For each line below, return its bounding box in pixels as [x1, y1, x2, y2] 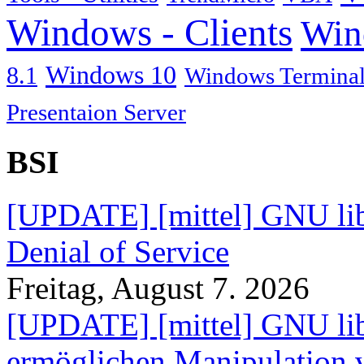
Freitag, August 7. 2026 [6, 270, 310, 305]
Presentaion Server [6, 99, 186, 126]
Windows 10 [45, 60, 176, 90]
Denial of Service [6, 233, 229, 269]
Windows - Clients [6, 11, 292, 54]
